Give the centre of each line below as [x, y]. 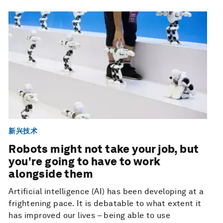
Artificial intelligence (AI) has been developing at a [106, 192]
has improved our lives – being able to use [90, 216]
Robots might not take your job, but [104, 149]
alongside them [51, 174]
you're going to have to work [85, 162]
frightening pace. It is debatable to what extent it [105, 204]
